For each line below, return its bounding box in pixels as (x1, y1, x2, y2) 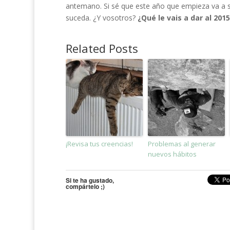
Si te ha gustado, (65, 175, 114, 185)
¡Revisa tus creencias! (65, 139, 133, 148)
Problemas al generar (147, 139, 216, 148)
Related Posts (65, 40, 138, 56)
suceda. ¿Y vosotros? (65, 12, 138, 23)
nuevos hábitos (147, 149, 197, 159)
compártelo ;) (65, 181, 105, 191)
